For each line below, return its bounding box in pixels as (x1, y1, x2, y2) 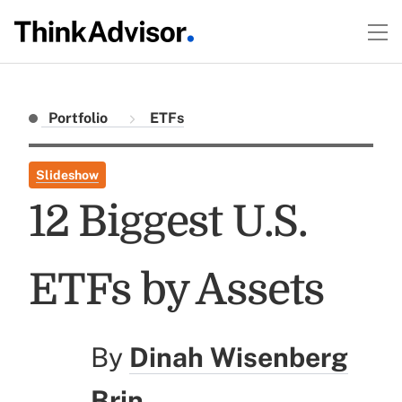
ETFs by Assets (29, 266, 325, 315)
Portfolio (48, 109, 111, 127)
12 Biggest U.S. (29, 197, 308, 247)
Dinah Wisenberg (129, 341, 349, 373)
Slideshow (36, 168, 99, 182)
